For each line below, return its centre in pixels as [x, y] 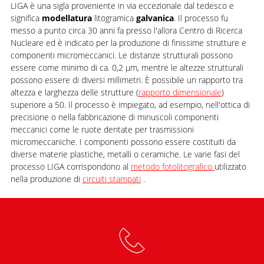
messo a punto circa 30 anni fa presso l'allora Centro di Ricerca [126, 30]
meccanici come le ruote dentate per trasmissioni [102, 129]
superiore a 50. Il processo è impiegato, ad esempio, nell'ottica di [130, 105]
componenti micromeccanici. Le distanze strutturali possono [121, 55]
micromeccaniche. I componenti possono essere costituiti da [123, 142]
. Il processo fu [201, 18]
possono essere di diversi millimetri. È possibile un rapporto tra [126, 80]
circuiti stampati [111, 179]
